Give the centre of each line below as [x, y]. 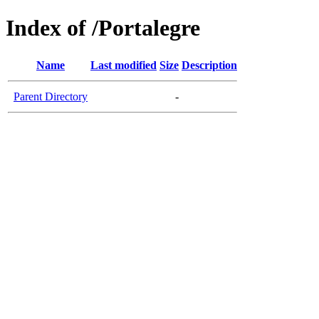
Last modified [124, 65]
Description [209, 65]
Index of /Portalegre [103, 28]
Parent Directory [51, 96]
